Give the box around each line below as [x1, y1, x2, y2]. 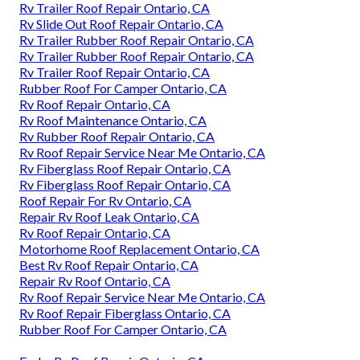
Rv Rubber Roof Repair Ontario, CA [19, 129, 215, 145]
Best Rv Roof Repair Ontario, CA [19, 257, 198, 273]
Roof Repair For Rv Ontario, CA [19, 193, 191, 209]
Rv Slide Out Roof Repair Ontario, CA [19, 16, 223, 32]
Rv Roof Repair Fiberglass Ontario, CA [19, 305, 231, 321]
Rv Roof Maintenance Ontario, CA [19, 112, 207, 129]
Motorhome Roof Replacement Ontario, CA [19, 241, 260, 257]
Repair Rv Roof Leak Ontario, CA [19, 209, 199, 225]
